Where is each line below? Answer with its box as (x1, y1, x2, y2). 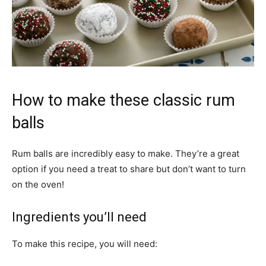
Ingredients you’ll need (12, 210, 147, 225)
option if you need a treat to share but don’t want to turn (12, 163, 246, 175)
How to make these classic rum (12, 91, 235, 110)
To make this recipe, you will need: (12, 238, 157, 250)
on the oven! (12, 179, 64, 191)
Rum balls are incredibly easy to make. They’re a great (12, 148, 239, 160)
